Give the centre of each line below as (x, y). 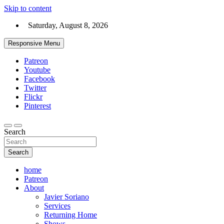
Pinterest (37, 106)
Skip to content (28, 8)
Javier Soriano (66, 197)
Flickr (33, 97)
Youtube (37, 70)
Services (57, 206)
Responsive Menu (34, 43)
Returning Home (70, 215)
